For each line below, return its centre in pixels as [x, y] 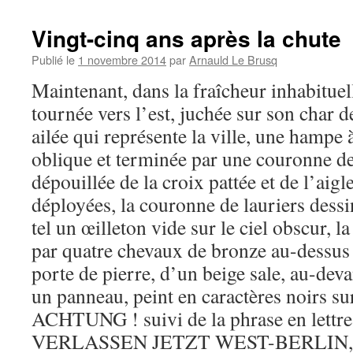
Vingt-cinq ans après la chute [186, 38]
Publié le [53, 59]
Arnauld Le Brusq [233, 59]
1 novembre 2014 [122, 59]
